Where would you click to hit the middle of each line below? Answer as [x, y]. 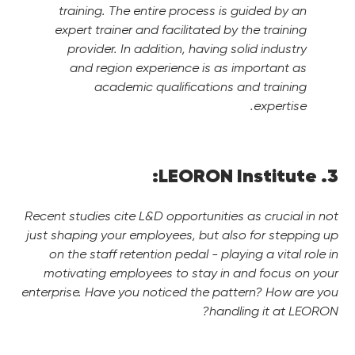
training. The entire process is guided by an [183, 11]
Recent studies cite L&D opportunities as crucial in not [181, 216]
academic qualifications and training [200, 87]
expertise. [280, 106]
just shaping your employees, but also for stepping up [182, 235]
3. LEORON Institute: [333, 176]
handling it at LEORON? [274, 311]
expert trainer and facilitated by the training [181, 30]
